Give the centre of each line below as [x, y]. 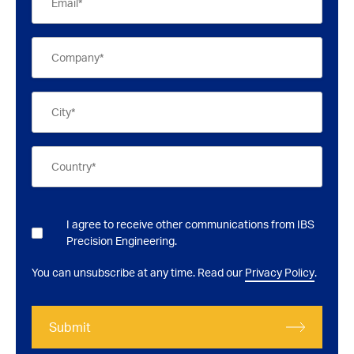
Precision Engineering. [122, 240]
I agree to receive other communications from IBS [190, 224]
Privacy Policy [280, 272]
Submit [70, 327]
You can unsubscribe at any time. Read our [138, 272]
